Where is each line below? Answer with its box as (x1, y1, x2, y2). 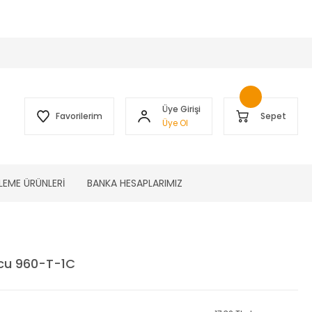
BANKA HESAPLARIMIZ (87, 175, 182, 190)
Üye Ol (162, 117, 188, 129)
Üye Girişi (162, 103, 201, 115)
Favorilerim (56, 110, 102, 122)
